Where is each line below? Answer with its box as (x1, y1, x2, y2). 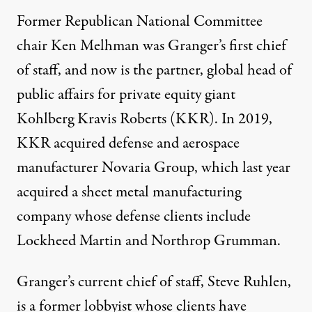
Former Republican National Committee (17, 10, 263, 33)
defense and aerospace (105, 132, 240, 155)
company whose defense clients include (17, 205, 251, 228)
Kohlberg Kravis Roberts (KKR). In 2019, (17, 108, 272, 131)
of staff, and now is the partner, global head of (17, 59, 292, 82)
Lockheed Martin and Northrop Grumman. (17, 230, 281, 253)
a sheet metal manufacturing (68, 181, 241, 204)
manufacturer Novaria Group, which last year (17, 157, 290, 180)
